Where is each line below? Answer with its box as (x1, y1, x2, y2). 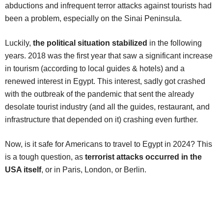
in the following (147, 39, 202, 48)
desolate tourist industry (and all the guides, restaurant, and (5, 103, 210, 111)
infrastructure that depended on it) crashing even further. (5, 115, 198, 124)
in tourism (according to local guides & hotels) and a (5, 64, 185, 73)
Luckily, (5, 39, 33, 48)
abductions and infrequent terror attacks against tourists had (5, 1, 212, 10)
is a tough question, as (5, 153, 85, 162)
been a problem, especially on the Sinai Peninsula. (5, 14, 182, 23)
